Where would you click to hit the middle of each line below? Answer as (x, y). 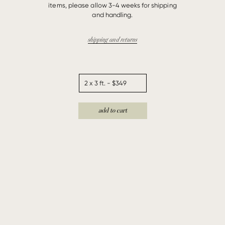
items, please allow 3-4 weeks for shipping (113, 5)
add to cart (113, 110)
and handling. (113, 15)
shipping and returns (113, 39)
